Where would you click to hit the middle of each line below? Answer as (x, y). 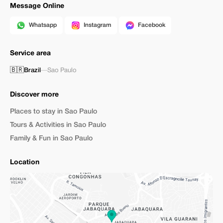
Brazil (32, 70)
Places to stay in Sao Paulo (54, 112)
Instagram (97, 25)
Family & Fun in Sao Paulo (51, 139)
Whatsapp (43, 25)
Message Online (37, 6)
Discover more (34, 95)
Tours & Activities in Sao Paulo (58, 125)
